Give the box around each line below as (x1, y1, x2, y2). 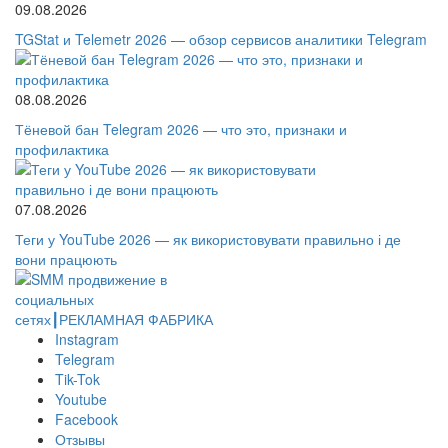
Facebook (55, 409, 118, 429)
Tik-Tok (55, 369, 100, 389)
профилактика (15, 139, 109, 159)
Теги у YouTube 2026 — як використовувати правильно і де (15, 229, 401, 249)
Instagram (55, 329, 119, 349)
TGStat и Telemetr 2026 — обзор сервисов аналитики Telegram (15, 29, 427, 49)
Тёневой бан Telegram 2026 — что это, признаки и (15, 119, 347, 139)
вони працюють (15, 249, 117, 269)
